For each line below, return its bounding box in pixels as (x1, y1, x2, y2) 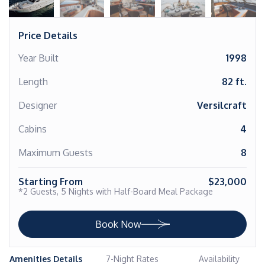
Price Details (18, 30, 77, 41)
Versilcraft (197, 99, 247, 111)
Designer (18, 99, 57, 111)
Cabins (18, 123, 47, 135)
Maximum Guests (18, 147, 93, 159)
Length (18, 76, 48, 88)
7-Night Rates (106, 254, 159, 264)
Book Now (95, 218, 141, 230)
